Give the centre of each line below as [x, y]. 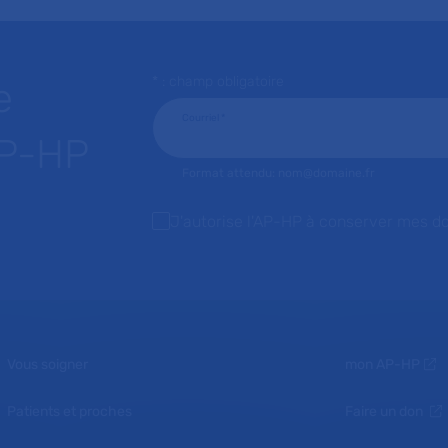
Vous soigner [48, 364]
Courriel [201, 118]
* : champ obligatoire [217, 81]
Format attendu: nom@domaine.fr [278, 173]
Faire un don [386, 411]
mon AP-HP [383, 364]
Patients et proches [70, 411]
